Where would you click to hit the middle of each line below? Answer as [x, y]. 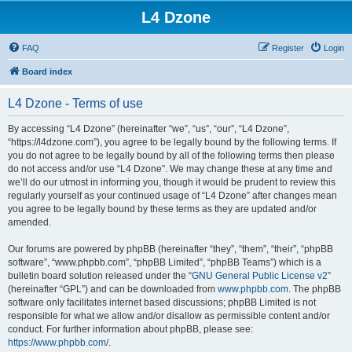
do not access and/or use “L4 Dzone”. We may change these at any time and [170, 169]
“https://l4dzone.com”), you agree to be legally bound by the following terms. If [172, 142]
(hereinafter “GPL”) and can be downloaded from [113, 289]
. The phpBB [315, 289]
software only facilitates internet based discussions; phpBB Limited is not [162, 302]
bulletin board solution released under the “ [100, 276]
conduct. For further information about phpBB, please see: [130, 329]
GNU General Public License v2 [260, 276]
